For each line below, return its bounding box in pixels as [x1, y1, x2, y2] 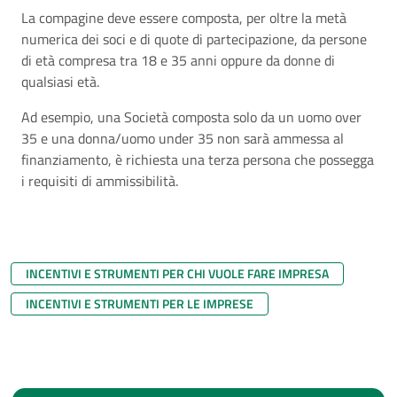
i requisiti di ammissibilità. [21, 170, 182, 191]
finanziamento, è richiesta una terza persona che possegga [21, 149, 374, 170]
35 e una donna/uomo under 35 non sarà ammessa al [21, 128, 344, 149]
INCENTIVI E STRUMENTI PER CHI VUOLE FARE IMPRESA [26, 264, 329, 283]
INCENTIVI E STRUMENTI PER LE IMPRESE [26, 294, 253, 313]
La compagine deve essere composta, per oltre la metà [21, 7, 346, 28]
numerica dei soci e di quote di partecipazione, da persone [21, 28, 367, 50]
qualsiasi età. [21, 71, 103, 92]
